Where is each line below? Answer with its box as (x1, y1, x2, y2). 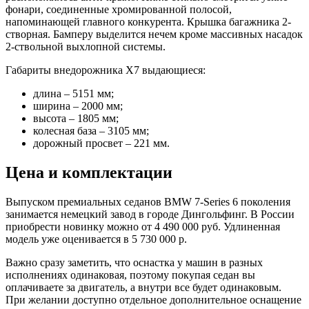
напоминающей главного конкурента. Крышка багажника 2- (6, 16, 291, 28)
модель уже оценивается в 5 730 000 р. (6, 232, 187, 245)
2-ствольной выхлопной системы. (6, 41, 166, 53)
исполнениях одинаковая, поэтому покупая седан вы (6, 268, 255, 281)
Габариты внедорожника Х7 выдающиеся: (6, 64, 206, 77)
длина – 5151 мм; (33, 88, 114, 100)
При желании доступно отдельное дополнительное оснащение (6, 293, 301, 306)
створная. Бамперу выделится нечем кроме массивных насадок (6, 28, 303, 41)
